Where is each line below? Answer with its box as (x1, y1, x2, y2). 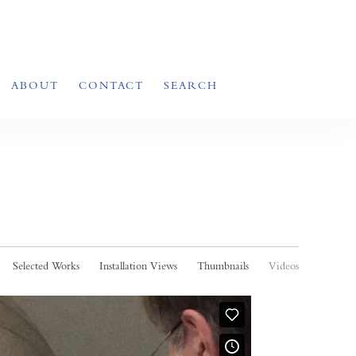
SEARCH (164, 79, 218, 91)
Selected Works (13, 259, 79, 272)
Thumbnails (197, 259, 249, 272)
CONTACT (79, 79, 144, 91)
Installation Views (99, 259, 177, 272)
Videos (269, 259, 299, 272)
